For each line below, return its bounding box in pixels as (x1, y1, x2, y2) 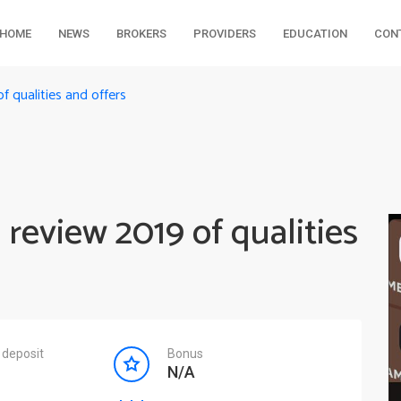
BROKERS (115, 27, 166, 40)
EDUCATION (282, 27, 347, 40)
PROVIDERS (192, 27, 256, 40)
